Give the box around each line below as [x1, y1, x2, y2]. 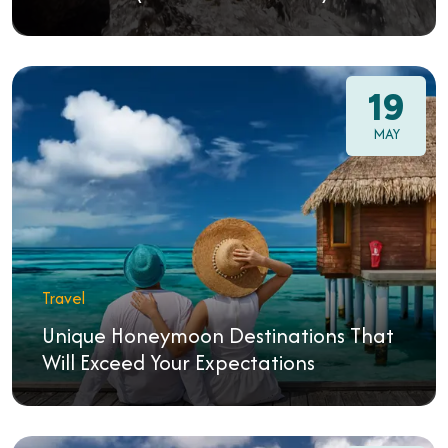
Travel [42, 286, 85, 310]
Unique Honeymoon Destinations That [42, 320, 394, 351]
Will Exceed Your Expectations [42, 347, 315, 378]
